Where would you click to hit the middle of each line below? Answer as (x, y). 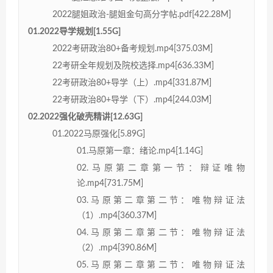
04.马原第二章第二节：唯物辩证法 (161, 232)
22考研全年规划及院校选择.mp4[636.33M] (133, 66)
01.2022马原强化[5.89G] (99, 134)
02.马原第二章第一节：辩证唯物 (161, 168)
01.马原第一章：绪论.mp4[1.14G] (140, 151)
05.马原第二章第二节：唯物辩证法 (161, 265)
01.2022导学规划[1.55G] (74, 31)
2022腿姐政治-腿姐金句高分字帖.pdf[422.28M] (142, 14)
